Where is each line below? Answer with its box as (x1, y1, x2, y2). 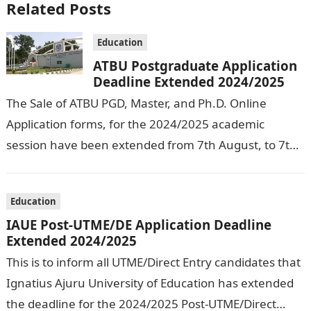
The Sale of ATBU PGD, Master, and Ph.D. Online (6, 95, 267, 111)
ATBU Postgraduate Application (92, 57, 297, 74)
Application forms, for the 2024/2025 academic (6, 116, 264, 132)
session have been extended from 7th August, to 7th (6, 137, 297, 153)
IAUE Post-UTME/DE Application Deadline (6, 216, 271, 233)
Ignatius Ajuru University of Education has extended (6, 275, 294, 291)
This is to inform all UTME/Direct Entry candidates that (6, 254, 301, 270)
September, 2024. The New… (6, 158, 162, 174)
